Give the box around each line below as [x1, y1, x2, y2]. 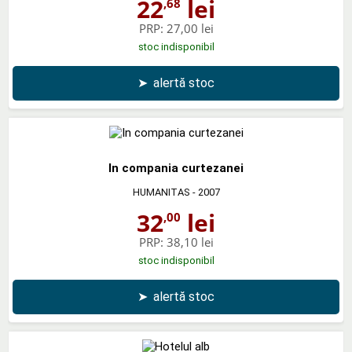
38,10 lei [166, 233, 214, 250]
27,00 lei [166, 20, 214, 36]
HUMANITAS [132, 185, 190, 198]
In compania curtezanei [108, 160, 244, 175]
